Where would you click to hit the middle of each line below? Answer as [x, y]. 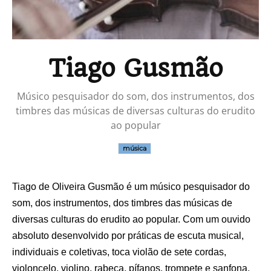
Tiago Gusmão [135, 68]
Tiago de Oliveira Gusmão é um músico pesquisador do [131, 187]
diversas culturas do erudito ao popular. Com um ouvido [131, 219]
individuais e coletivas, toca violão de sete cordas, [119, 252]
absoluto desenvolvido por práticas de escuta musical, [128, 236]
